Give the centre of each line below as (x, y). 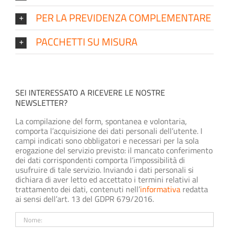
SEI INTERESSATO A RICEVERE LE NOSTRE (90, 92)
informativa (160, 189)
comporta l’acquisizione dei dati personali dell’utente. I (109, 131)
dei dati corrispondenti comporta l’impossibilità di (100, 160)
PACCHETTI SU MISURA (87, 41)
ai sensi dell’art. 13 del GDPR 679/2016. (85, 199)
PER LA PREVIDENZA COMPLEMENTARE (123, 17)
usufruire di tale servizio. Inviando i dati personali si (105, 170)
